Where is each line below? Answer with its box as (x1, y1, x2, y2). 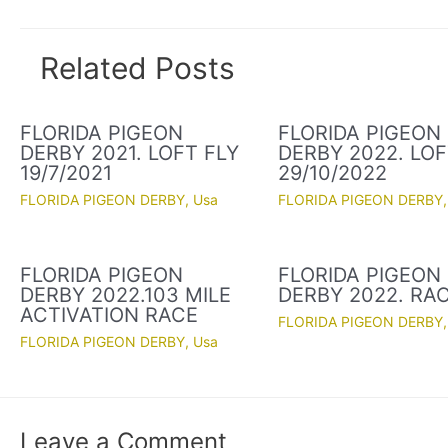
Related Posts (40, 50, 235, 87)
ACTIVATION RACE (20, 303, 198, 328)
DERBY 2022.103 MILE (20, 283, 231, 308)
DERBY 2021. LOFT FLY (20, 141, 239, 166)
